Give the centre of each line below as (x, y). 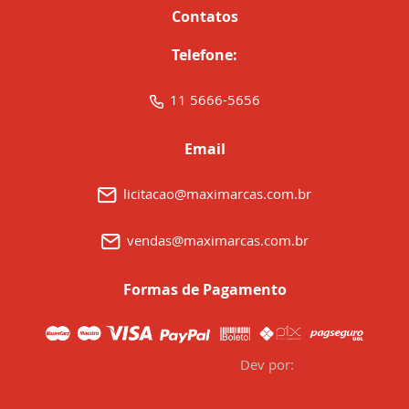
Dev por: (267, 365)
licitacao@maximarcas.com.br (217, 194)
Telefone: (204, 55)
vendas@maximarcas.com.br (217, 241)
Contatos (204, 17)
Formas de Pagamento (204, 290)
